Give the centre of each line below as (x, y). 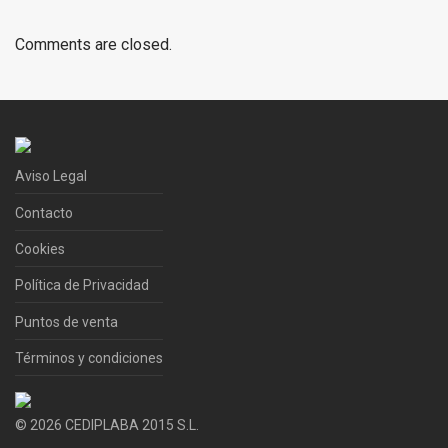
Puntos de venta (66, 321)
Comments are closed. (93, 45)
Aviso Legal (51, 176)
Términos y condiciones (89, 357)
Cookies (40, 248)
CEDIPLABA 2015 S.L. (130, 425)
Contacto (44, 212)
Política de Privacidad (82, 285)
